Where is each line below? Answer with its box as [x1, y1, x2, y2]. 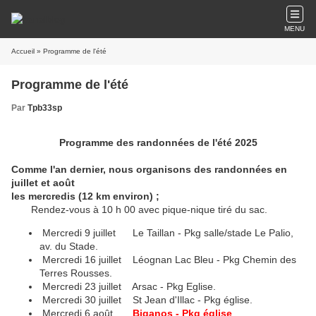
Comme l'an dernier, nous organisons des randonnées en [11, 164, 287, 175]
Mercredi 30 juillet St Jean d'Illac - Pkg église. [42, 294, 261, 305]
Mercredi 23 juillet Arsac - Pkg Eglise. [42, 281, 216, 292]
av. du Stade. [39, 241, 98, 252]
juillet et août [11, 177, 78, 188]
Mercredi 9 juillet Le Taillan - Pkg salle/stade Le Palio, [42, 227, 293, 238]
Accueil [11, 47, 35, 55]
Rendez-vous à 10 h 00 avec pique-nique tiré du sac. [31, 204, 267, 215]
